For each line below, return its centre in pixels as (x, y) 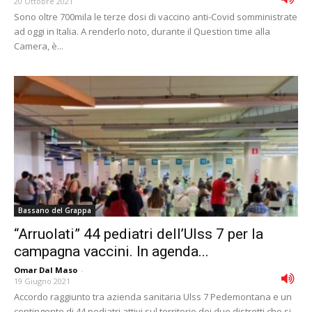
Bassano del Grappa (55, 210)
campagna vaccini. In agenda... (111, 251)
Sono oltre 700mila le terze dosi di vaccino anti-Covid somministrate (156, 17)
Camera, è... (39, 46)
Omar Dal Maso (46, 270)
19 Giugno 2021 (42, 281)
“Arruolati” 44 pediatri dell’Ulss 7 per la (139, 234)
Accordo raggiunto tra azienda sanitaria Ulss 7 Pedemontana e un (153, 296)
